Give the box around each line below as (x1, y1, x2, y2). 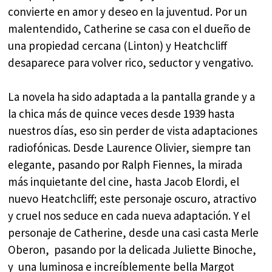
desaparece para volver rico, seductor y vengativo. (8, 55, 254, 70)
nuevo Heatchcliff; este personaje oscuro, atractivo (8, 191, 257, 206)
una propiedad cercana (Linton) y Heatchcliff (8, 38, 228, 53)
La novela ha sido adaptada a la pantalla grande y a (8, 89, 256, 104)
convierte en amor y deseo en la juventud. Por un (8, 4, 248, 19)
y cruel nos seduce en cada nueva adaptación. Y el (8, 208, 251, 223)
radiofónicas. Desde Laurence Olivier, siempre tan (8, 140, 251, 155)
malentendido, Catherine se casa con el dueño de (8, 21, 251, 36)
